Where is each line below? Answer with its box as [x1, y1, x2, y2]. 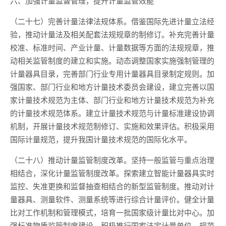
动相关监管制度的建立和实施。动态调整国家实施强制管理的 [10, 55, 214, 66]
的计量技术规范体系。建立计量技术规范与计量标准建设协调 [10, 107, 214, 118]
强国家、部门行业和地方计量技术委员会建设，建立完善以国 [10, 81, 214, 92]
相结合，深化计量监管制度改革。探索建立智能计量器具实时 [10, 167, 214, 178]
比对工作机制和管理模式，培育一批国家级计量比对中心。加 [10, 207, 214, 217]
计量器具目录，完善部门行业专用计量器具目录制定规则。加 [10, 68, 214, 79]
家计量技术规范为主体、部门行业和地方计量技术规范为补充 [10, 94, 214, 105]
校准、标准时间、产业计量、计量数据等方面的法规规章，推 [10, 42, 214, 52]
